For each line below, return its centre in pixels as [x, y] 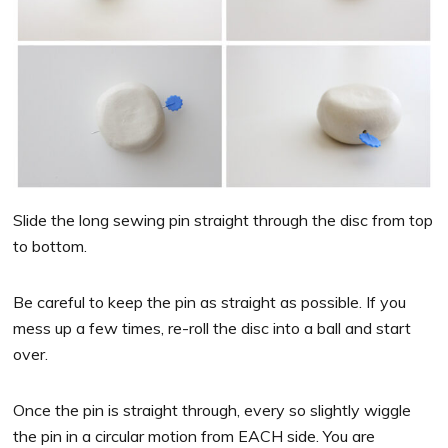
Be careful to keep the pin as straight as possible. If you [210, 301]
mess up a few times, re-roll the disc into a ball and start [212, 327]
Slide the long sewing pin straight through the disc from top [223, 219]
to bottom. [50, 245]
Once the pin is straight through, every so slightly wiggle [212, 409]
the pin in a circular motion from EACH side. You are [194, 435]
